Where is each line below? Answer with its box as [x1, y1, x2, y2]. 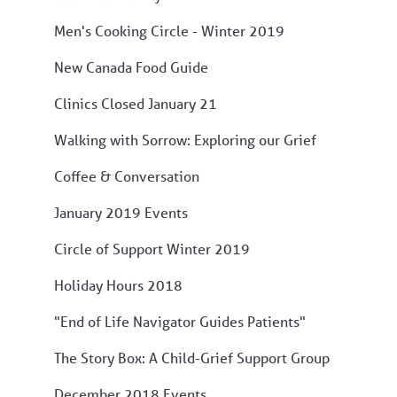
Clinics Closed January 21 [54, 93, 217, 113]
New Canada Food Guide [54, 57, 208, 76]
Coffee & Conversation [54, 166, 199, 185]
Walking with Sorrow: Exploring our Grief [54, 129, 316, 149]
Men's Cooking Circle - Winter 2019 [54, 20, 284, 40]
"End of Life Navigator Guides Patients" [54, 311, 306, 331]
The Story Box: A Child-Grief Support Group [54, 347, 330, 367]
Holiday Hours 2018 [54, 275, 183, 294]
